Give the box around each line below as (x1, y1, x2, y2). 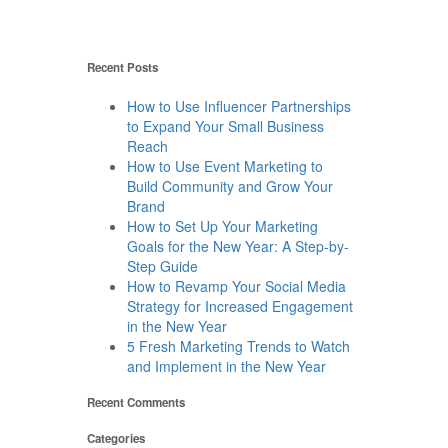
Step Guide (127, 255, 198, 276)
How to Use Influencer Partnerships (127, 95, 351, 116)
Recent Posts (87, 59, 158, 77)
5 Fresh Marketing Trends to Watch (127, 335, 350, 356)
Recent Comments (87, 394, 185, 412)
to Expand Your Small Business (127, 115, 324, 136)
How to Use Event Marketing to (127, 155, 323, 176)
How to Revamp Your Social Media (127, 275, 346, 296)
